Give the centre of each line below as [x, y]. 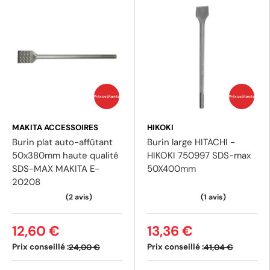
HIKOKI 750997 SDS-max [199, 156]
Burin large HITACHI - [191, 143]
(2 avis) [98, 18]
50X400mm [171, 169]
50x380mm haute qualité [65, 156]
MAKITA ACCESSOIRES [55, 128]
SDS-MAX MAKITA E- [56, 169]
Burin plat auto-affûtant [62, 143]
